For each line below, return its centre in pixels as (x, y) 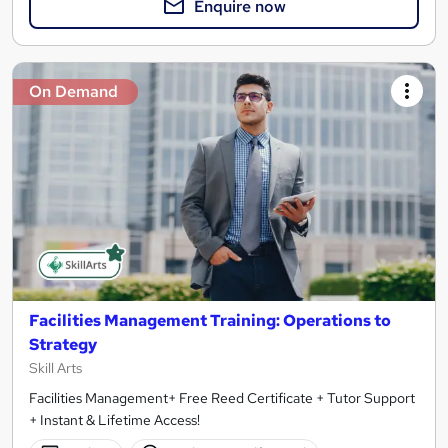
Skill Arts (55, 367)
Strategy (63, 344)
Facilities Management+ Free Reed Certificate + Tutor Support (222, 397)
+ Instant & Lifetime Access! (114, 419)
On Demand (73, 92)
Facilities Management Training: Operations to (210, 320)
